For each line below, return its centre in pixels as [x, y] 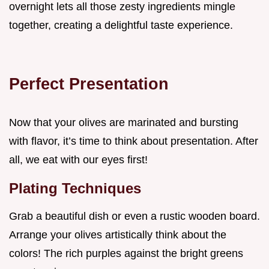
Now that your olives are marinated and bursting [124, 123]
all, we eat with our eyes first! [78, 160]
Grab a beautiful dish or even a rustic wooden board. [134, 216]
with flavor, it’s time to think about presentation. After [134, 141]
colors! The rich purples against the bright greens [126, 254]
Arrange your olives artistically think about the [118, 235]
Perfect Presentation [89, 84]
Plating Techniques [75, 189]
